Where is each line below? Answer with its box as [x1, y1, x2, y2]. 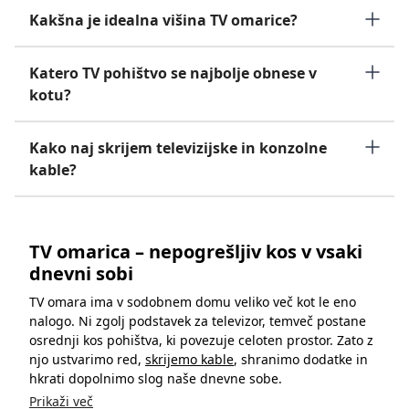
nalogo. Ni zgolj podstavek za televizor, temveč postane [29, 311, 366, 330]
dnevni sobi [29, 260, 133, 286]
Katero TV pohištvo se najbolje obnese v [29, 62, 317, 83]
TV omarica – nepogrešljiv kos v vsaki [29, 238, 362, 264]
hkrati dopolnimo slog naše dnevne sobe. [29, 369, 282, 387]
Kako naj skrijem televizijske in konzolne [29, 137, 327, 158]
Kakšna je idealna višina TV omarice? [29, 9, 298, 30]
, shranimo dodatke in [234, 350, 368, 368]
